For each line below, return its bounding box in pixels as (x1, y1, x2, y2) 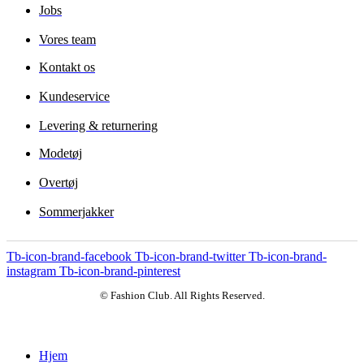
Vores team (39, 32, 96, 47)
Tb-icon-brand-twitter (135, 249, 245, 264)
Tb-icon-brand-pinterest (59, 264, 180, 279)
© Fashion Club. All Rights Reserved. (99, 289, 265, 302)
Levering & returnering (39, 119, 158, 133)
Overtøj (39, 175, 78, 190)
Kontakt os (39, 60, 95, 75)
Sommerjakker (39, 205, 114, 219)
